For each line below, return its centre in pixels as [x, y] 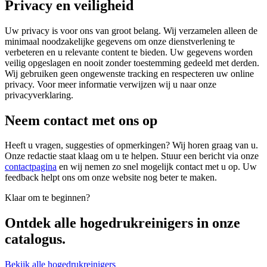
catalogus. [35, 239]
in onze [217, 223]
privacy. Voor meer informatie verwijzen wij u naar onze [111, 84]
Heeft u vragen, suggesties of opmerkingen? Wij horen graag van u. [131, 145]
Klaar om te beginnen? [47, 198]
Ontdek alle [42, 223]
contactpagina [31, 167]
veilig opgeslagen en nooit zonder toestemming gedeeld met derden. [132, 63]
